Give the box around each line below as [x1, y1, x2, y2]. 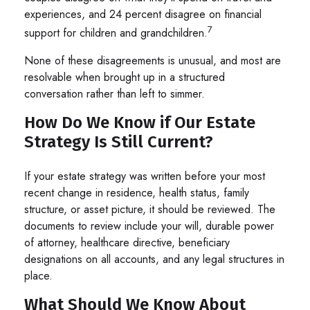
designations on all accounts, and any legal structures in [24, 250, 284, 267]
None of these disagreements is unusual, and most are [24, 52, 281, 69]
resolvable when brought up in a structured [24, 69, 225, 85]
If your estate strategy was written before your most [24, 167, 265, 184]
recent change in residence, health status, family [24, 184, 249, 201]
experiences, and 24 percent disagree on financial [24, 6, 262, 23]
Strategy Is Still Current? [24, 131, 213, 152]
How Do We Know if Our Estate [24, 112, 255, 132]
